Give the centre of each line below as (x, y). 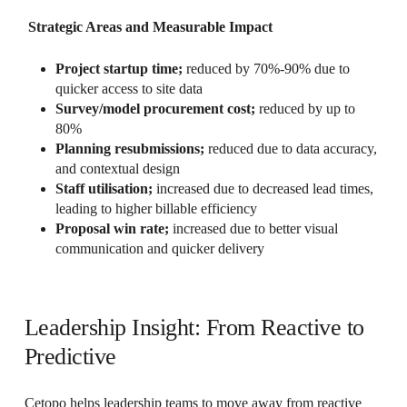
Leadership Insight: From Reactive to (194, 327)
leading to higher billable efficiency (156, 208)
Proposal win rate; (112, 228)
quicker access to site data (129, 88)
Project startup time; (119, 68)
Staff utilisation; (104, 188)
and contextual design (117, 168)
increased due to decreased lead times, (263, 188)
